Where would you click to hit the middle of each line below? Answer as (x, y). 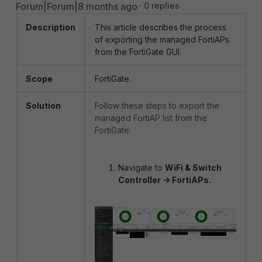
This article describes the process (161, 27)
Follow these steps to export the (157, 106)
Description (51, 27)
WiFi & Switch (193, 168)
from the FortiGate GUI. (138, 52)
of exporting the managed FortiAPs (162, 39)
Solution (43, 106)
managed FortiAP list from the (151, 118)
